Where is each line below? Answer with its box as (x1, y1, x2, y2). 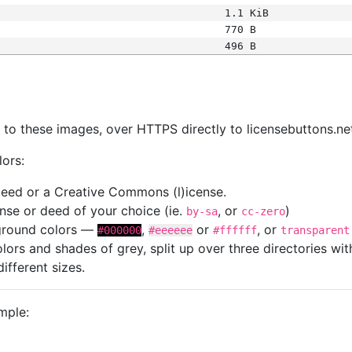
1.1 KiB (224, 7, 269, 19)
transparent (280, 224, 350, 236)
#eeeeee (148, 224, 192, 236)
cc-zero (241, 205, 285, 218)
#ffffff (213, 224, 257, 236)
